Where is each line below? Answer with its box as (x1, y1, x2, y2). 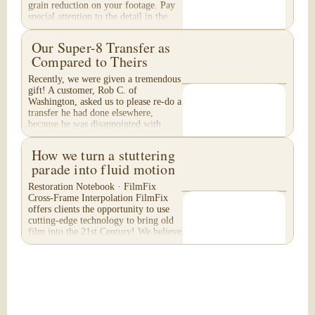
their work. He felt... (28, 130, 111, 141)
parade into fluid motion (32, 160, 175, 179)
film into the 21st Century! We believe (28, 226, 181, 237)
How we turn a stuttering (32, 146, 175, 165)
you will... (28, 238, 70, 248)
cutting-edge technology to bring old (28, 215, 174, 226)
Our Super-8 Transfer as (32, 38, 171, 57)
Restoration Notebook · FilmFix (28, 181, 156, 192)
